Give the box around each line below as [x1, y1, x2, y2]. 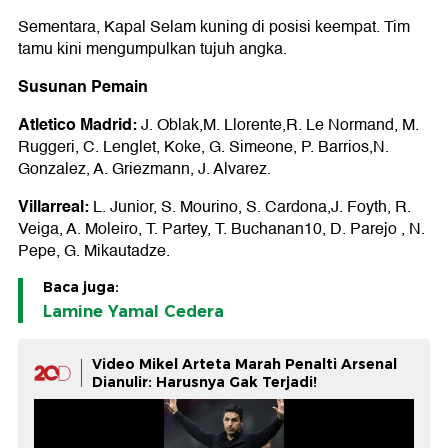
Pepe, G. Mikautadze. [18, 238, 170, 265]
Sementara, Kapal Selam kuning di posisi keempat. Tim [18, 14, 410, 41]
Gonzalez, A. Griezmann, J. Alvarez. [18, 156, 271, 183]
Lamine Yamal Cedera [43, 302, 224, 322]
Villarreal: [18, 193, 89, 221]
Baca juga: [43, 278, 119, 297]
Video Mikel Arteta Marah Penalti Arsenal [92, 355, 397, 374]
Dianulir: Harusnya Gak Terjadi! [92, 373, 317, 392]
